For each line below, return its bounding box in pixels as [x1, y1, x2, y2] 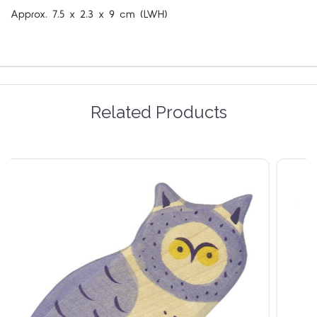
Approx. [11, 6, 47, 22]
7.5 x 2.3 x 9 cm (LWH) [47, 6, 168, 22]
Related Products [90, 101, 227, 122]
